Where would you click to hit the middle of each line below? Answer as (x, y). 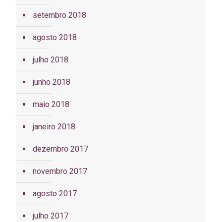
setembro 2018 (59, 15)
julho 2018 (51, 60)
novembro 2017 (60, 171)
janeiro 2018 (54, 127)
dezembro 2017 (60, 149)
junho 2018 (52, 82)
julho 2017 (51, 216)
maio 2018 (51, 105)
